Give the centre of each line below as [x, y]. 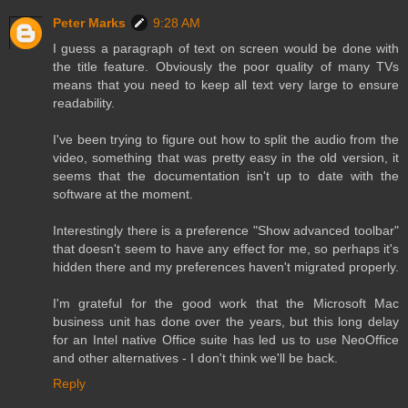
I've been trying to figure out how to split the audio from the [226, 140]
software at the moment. [123, 194]
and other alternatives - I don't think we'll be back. [195, 358]
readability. [84, 103]
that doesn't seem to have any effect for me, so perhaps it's [226, 249]
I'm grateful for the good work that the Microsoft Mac [226, 304]
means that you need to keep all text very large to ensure [226, 85]
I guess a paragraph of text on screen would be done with [226, 49]
